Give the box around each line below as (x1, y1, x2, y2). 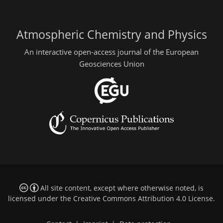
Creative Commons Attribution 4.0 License (73, 194, 213, 203)
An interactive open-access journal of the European (24, 47, 199, 57)
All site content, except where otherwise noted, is (38, 183, 204, 193)
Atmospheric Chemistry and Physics (16, 26, 207, 42)
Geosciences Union (79, 59, 144, 69)
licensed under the (8, 194, 73, 203)
